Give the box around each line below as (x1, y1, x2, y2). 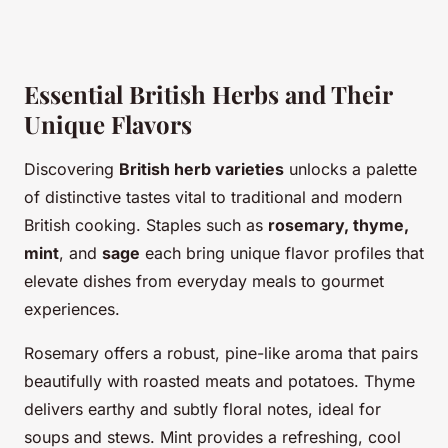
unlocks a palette (284, 159, 417, 180)
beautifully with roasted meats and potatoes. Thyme (24, 371, 415, 392)
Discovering (24, 159, 119, 180)
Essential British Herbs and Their (24, 78, 392, 111)
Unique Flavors (24, 108, 192, 141)
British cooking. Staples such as (24, 215, 268, 236)
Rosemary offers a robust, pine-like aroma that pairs (24, 343, 418, 364)
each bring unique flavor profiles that (140, 243, 424, 264)
